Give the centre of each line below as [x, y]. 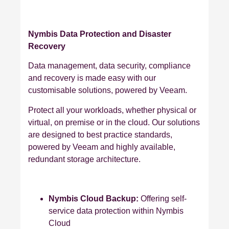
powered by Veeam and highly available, [102, 147]
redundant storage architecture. [84, 159]
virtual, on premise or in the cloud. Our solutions [114, 122]
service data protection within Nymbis [116, 211]
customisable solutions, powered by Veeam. [108, 90]
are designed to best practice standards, [100, 134]
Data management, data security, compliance [109, 66]
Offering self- [163, 198]
